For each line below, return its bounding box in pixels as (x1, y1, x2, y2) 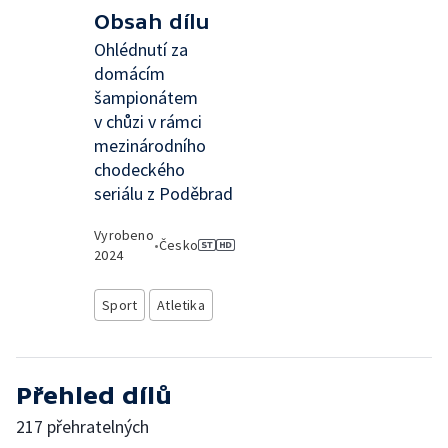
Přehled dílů (16, 382, 172, 409)
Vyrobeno (94, 226, 154, 244)
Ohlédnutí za (94, 38, 189, 61)
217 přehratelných (16, 415, 149, 438)
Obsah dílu (94, 10, 211, 33)
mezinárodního (94, 134, 207, 157)
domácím (94, 62, 166, 85)
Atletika (157, 296, 205, 314)
